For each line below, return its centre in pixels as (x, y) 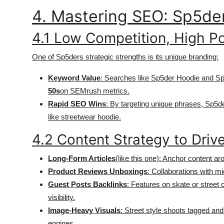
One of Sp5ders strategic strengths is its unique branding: (125, 57)
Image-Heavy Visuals (84, 210)
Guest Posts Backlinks (87, 184)
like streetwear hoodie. (84, 117)
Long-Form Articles (82, 158)
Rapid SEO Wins (77, 104)
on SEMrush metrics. (95, 91)
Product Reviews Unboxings (98, 171)
